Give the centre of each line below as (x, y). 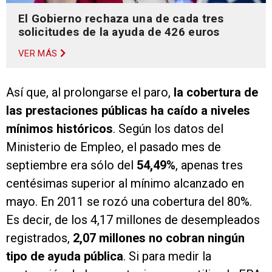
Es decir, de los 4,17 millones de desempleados (133, 220)
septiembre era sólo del (70, 165)
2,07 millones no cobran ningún (159, 238)
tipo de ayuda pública (65, 257)
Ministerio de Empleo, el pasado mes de (114, 147)
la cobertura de (216, 93)
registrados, (39, 238)
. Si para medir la (167, 257)
